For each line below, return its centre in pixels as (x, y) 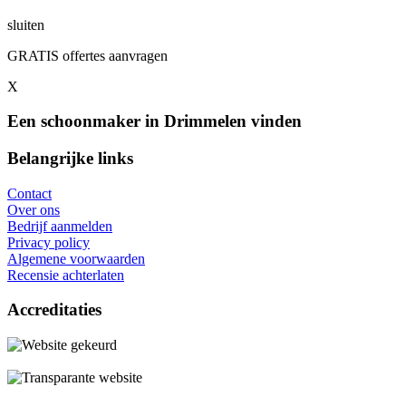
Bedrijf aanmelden (60, 226)
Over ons (34, 209)
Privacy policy (48, 242)
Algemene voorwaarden (76, 258)
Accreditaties (54, 310)
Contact (29, 193)
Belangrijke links (70, 159)
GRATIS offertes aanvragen (87, 55)
